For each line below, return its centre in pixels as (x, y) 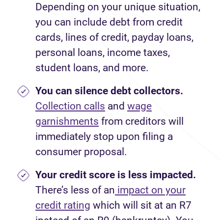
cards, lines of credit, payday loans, (114, 37)
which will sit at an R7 (141, 205)
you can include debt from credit (109, 22)
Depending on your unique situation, (118, 7)
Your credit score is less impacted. (116, 175)
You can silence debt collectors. (109, 91)
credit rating (63, 205)
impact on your (150, 190)
